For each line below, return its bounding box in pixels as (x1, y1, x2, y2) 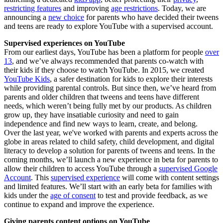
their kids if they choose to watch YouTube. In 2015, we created (4, 66, 204, 75)
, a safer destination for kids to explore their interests (50, 75, 213, 84)
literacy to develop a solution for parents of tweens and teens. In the (4, 146, 215, 155)
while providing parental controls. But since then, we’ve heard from (4, 84, 216, 93)
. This (31, 173, 51, 182)
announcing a (4, 13, 48, 22)
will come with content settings (120, 173, 219, 182)
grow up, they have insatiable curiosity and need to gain (4, 111, 179, 119)
